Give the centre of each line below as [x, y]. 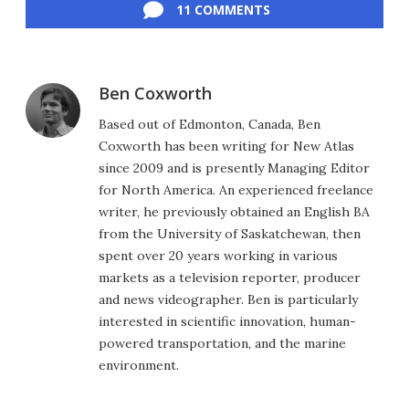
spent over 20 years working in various [218, 255]
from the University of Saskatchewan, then [230, 233]
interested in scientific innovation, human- [227, 321]
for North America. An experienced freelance [236, 189]
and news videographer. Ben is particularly [228, 299]
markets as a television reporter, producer [230, 277]
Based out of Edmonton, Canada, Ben [210, 124]
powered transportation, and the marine [222, 343]
